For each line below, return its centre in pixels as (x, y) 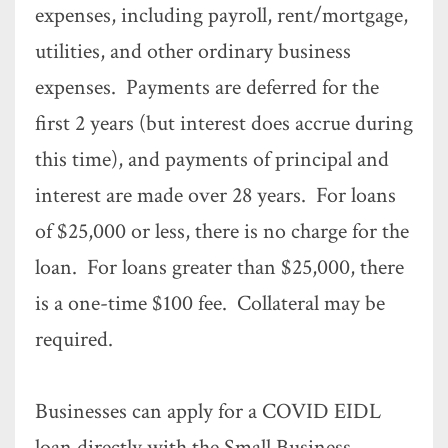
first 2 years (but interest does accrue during (224, 123)
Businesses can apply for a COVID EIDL (208, 411)
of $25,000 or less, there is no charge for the (222, 231)
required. (74, 339)
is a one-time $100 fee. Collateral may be (210, 303)
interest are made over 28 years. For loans (215, 195)
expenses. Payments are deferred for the (207, 87)
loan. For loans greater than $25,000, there (219, 267)
